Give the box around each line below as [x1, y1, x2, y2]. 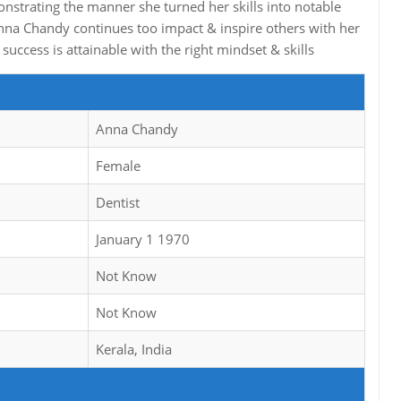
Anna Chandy [96, 120, 178, 139]
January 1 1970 [96, 230, 190, 249]
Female [96, 157, 141, 175]
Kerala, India [96, 340, 172, 359]
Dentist [96, 193, 140, 212]
